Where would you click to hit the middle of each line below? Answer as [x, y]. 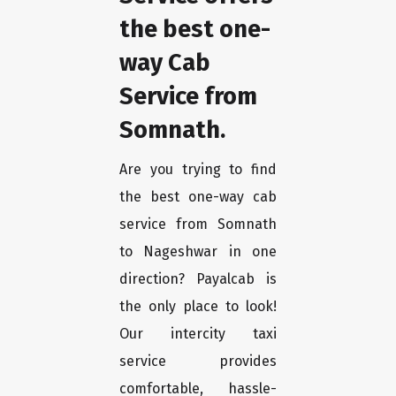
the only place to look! [198, 307]
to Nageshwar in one [198, 252]
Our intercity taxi [198, 334]
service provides [198, 362]
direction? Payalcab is [198, 279]
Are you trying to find [198, 170]
